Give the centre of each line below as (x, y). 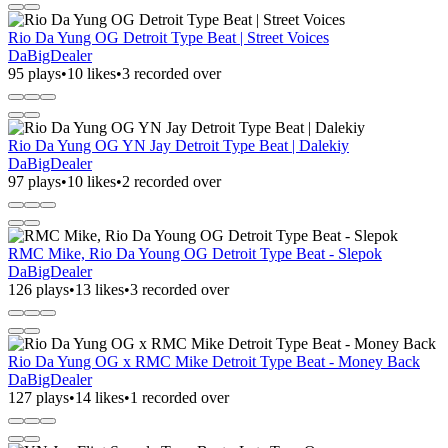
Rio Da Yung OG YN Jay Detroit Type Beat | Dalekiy (178, 145)
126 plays (38, 289)
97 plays (34, 181)
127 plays (38, 397)
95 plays (34, 73)
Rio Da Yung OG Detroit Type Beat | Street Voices (168, 37)
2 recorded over (171, 181)
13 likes (99, 289)
